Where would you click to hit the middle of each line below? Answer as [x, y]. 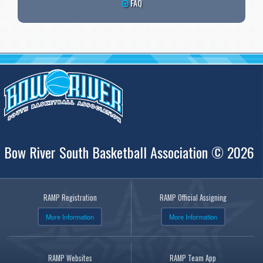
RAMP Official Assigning [193, 198]
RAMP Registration [70, 198]
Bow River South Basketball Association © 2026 [129, 152]
